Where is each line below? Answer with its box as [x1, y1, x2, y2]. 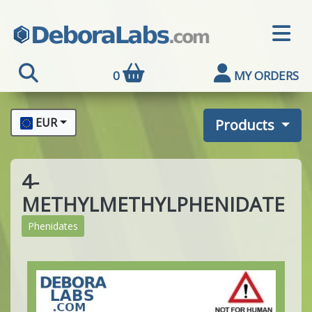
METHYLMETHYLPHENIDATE [22, 190, 285, 217]
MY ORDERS [234, 67, 299, 84]
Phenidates [28, 219, 78, 233]
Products [214, 115, 274, 134]
